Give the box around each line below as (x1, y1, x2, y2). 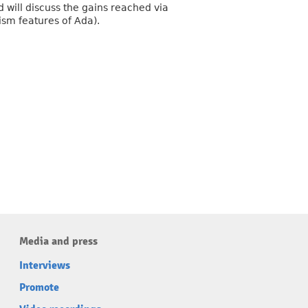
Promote (19, 280, 59, 294)
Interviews (19, 258, 70, 272)
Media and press (19, 234, 98, 248)
